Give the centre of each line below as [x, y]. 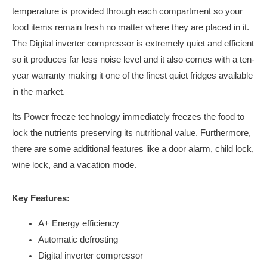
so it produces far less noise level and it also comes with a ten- [133, 60]
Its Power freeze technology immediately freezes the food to [128, 117]
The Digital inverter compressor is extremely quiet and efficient [133, 44]
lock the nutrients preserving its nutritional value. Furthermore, [131, 133]
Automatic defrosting [78, 239]
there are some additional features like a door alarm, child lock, [133, 149]
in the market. [38, 92]
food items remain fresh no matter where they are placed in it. [131, 28]
